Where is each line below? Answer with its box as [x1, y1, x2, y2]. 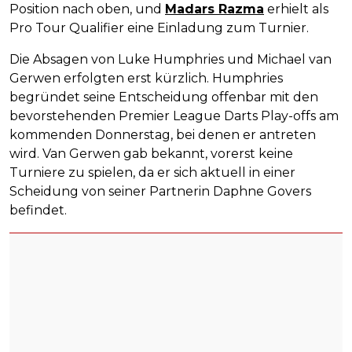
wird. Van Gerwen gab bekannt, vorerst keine [9, 145, 293, 161]
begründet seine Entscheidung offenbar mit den [9, 89, 318, 104]
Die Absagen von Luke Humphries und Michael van [9, 51, 332, 67]
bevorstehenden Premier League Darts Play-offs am [9, 108, 339, 123]
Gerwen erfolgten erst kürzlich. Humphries [9, 70, 283, 86]
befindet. [9, 202, 67, 218]
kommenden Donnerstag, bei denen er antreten [9, 126, 316, 142]
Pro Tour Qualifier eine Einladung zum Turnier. [9, 20, 309, 35]
